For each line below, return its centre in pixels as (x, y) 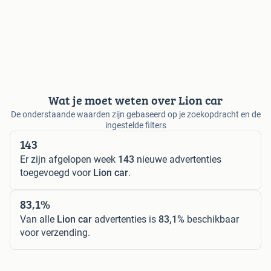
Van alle (38, 220)
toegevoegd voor (57, 173)
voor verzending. (55, 233)
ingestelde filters (135, 126)
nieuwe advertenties (178, 160)
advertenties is (125, 220)
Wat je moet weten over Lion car (135, 100)
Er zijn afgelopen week (69, 160)
